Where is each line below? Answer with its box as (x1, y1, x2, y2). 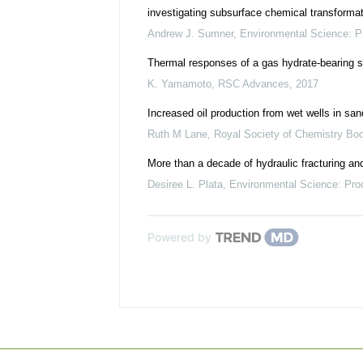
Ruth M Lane (147, 128, 207, 140)
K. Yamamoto (147, 78, 211, 90)
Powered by (147, 230, 211, 244)
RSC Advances (218, 78, 289, 90)
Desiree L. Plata (147, 178, 223, 190)
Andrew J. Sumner (147, 28, 233, 40)
